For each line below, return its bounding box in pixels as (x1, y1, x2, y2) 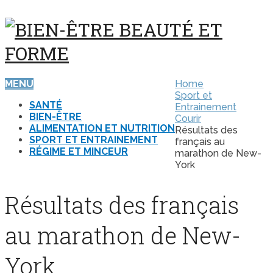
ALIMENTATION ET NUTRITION (29, 122, 175, 134)
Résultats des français (5, 190, 239, 221)
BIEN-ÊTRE (29, 110, 82, 122)
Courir (175, 112, 201, 124)
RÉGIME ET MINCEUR (29, 145, 128, 157)
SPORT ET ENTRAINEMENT (29, 133, 158, 146)
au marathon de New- (5, 220, 241, 251)
